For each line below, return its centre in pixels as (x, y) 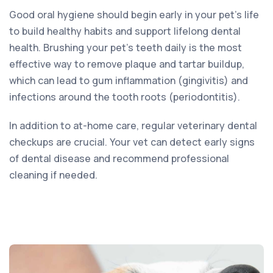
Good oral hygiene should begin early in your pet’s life (134, 14)
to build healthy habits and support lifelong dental (125, 31)
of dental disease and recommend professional (119, 158)
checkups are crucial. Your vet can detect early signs (132, 142)
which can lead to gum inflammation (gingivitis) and (129, 80)
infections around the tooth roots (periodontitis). (125, 97)
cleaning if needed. (53, 175)
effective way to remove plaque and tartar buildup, (127, 64)
